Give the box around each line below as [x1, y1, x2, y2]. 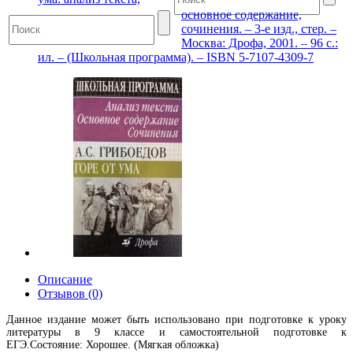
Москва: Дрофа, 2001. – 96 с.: [181, 36, 338, 50]
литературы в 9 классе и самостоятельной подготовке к [6, 326, 347, 338]
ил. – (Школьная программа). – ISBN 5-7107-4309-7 [38, 50, 314, 64]
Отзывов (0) [38, 287, 102, 300]
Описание [38, 273, 92, 286]
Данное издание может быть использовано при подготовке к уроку [6, 314, 347, 325]
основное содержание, [181, 8, 302, 21]
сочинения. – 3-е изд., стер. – [181, 22, 336, 35]
